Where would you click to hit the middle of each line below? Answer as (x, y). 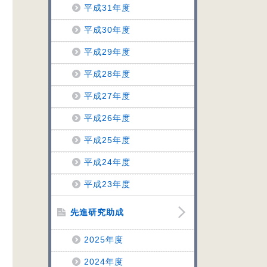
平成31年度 (107, 8)
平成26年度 (107, 118)
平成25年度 (107, 140)
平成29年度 (107, 52)
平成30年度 (107, 30)
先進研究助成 (97, 212)
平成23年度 (107, 184)
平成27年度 (107, 96)
